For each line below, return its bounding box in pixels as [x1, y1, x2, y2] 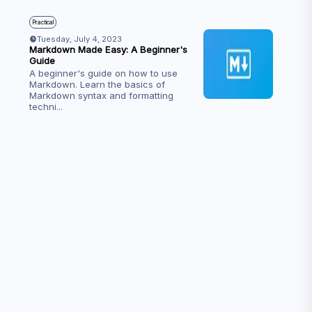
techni [29, 101, 56, 112]
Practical [31, 19, 54, 26]
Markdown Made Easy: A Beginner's [29, 44, 187, 55]
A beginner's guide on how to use [29, 68, 178, 79]
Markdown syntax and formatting [29, 90, 173, 101]
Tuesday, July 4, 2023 [36, 34, 122, 44]
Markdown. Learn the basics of [29, 79, 165, 90]
